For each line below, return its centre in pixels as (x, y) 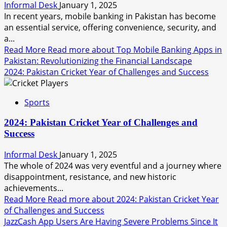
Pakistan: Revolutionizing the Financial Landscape (98, 61)
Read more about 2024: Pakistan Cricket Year (133, 199)
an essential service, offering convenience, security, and (110, 27)
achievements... (34, 188)
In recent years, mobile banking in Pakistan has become (110, 16)
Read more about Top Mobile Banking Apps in (135, 49)
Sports (37, 102)
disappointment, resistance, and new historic (90, 177)
